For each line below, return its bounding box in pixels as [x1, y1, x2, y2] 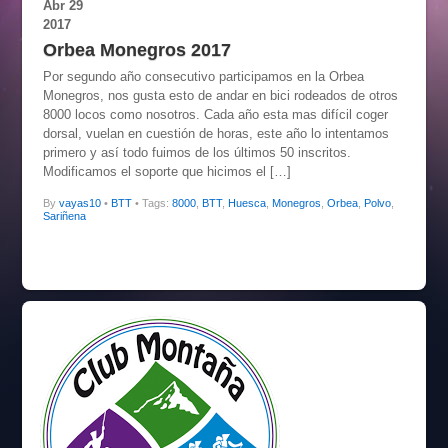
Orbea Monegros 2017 [42, 40, 231, 61]
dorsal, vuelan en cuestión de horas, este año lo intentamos [42, 126, 389, 142]
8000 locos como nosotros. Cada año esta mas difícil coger [42, 107, 388, 123]
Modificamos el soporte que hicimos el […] [42, 164, 291, 180]
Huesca [227, 196, 266, 209]
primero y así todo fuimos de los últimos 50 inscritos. [42, 145, 351, 161]
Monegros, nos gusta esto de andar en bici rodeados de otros [42, 88, 398, 104]
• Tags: [134, 196, 172, 209]
